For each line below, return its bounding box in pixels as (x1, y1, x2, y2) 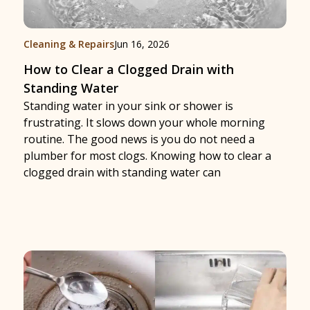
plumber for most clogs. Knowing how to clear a (24, 148, 271, 163)
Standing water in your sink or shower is (24, 98, 233, 113)
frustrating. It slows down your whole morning (24, 115, 265, 130)
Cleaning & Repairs (24, 37, 114, 51)
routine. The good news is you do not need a (24, 131, 255, 147)
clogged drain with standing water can (24, 165, 221, 180)
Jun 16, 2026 (114, 37, 170, 51)
